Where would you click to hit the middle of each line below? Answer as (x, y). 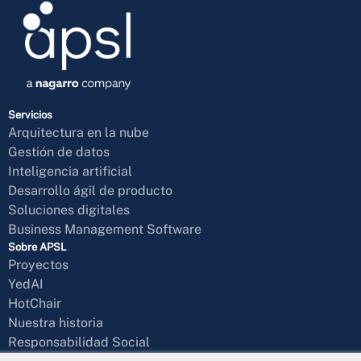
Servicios (30, 115)
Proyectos (38, 265)
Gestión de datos (59, 152)
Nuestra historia (56, 323)
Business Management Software (105, 230)
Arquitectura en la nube (79, 133)
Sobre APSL (37, 247)
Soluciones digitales (69, 210)
